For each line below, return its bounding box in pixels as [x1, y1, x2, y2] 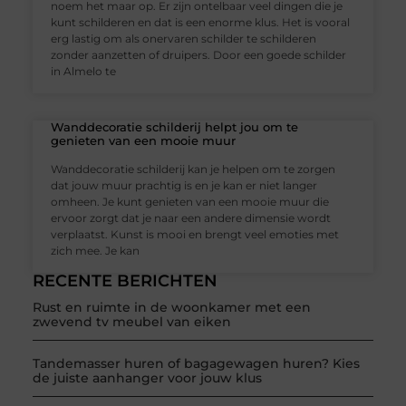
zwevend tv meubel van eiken [32, 314, 231, 331]
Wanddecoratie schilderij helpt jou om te [50, 120, 298, 135]
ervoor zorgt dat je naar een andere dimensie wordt [50, 211, 331, 226]
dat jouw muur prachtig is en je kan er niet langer [50, 179, 317, 193]
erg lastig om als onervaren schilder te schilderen [50, 32, 316, 46]
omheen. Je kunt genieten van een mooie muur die [50, 195, 329, 209]
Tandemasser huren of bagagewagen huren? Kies [32, 355, 360, 372]
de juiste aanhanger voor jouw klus [32, 370, 262, 387]
